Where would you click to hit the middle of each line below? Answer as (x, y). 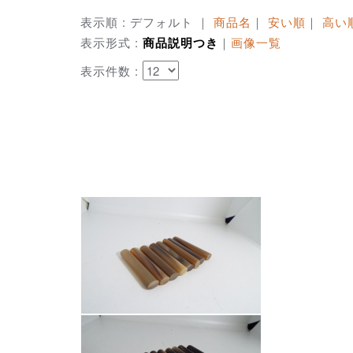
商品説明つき (180, 43)
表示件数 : (111, 71)
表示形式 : (111, 43)
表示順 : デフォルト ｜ (147, 22)
